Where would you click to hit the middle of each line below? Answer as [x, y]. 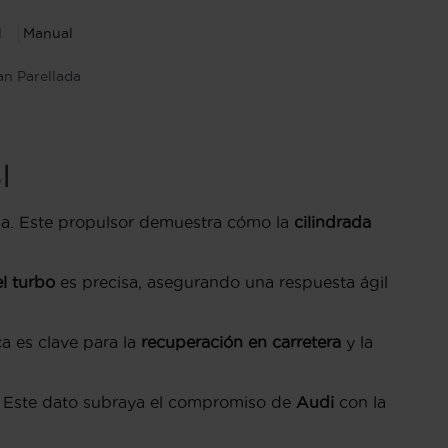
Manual [48, 33]
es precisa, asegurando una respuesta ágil [221, 282]
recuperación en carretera [241, 342]
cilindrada [332, 222]
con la [360, 402]
